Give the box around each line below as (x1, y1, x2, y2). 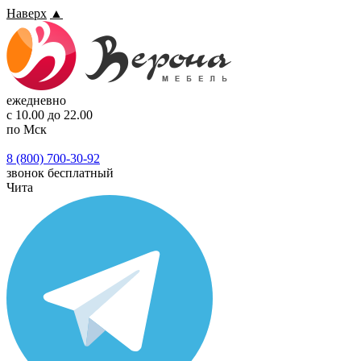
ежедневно (6, 93, 66, 107)
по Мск (6, 122, 47, 136)
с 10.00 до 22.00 (6, 108, 93, 122)
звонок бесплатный (6, 166, 114, 180)
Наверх (6, 6, 47, 20)
